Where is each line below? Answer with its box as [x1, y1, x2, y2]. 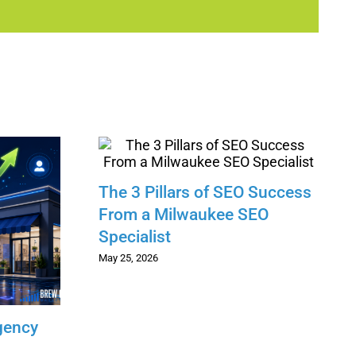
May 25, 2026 [99, 252, 159, 265]
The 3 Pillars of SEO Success [99, 183, 312, 203]
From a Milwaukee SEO [99, 205, 269, 225]
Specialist [99, 227, 172, 247]
